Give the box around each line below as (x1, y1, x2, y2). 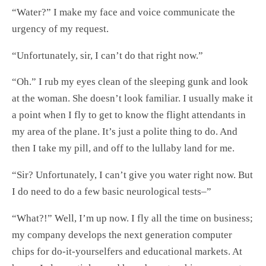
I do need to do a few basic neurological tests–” (12, 186, 211, 198)
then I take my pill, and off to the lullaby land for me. (12, 142, 235, 154)
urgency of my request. (12, 23, 109, 34)
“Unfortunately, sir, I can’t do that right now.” (12, 49, 203, 61)
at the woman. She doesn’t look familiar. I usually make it (12, 93, 253, 104)
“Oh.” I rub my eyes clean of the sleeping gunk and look (12, 76, 248, 88)
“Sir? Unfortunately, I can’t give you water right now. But (12, 169, 253, 181)
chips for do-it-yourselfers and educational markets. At (12, 245, 242, 257)
